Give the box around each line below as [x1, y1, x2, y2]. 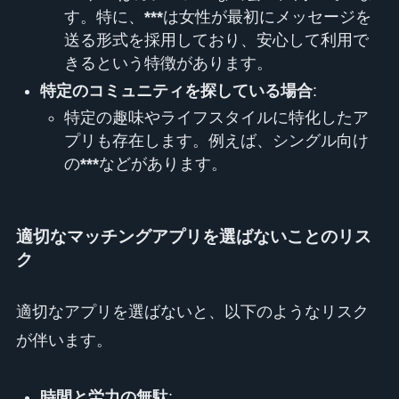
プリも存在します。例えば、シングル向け [63, 131, 369, 150]
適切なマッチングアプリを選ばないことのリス [15, 227, 371, 247]
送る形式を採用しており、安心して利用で [63, 31, 369, 50]
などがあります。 [98, 154, 227, 173]
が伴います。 [15, 330, 112, 349]
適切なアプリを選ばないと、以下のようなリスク [15, 302, 369, 321]
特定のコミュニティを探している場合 [39, 81, 313, 100]
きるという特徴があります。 [63, 54, 273, 73]
